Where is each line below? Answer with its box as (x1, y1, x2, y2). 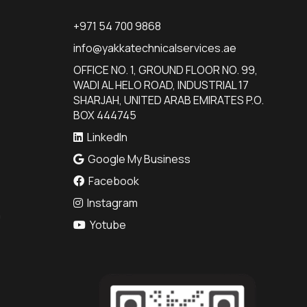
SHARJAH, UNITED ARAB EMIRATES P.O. (73, 93, 264, 108)
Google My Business (88, 151, 191, 167)
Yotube (90, 217, 127, 232)
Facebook (88, 173, 140, 188)
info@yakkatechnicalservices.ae (73, 40, 236, 56)
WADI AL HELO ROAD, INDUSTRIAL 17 (73, 77, 249, 93)
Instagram (87, 195, 138, 210)
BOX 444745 (73, 108, 136, 123)
